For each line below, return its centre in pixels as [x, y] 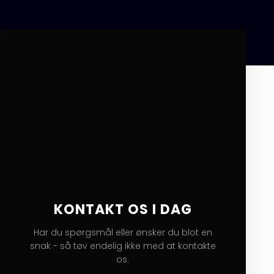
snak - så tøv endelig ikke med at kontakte [123, 246]
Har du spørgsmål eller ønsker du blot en [123, 232]
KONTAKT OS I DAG [123, 209]
